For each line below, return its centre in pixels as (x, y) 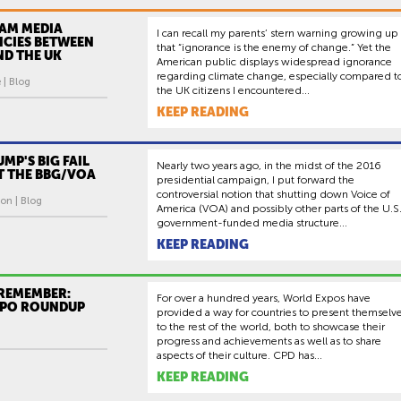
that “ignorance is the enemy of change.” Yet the (274, 47)
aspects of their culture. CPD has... (239, 355)
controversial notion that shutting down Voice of (273, 194)
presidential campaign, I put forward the (256, 179)
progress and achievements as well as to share (269, 341)
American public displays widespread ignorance (274, 61)
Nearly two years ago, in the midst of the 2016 (269, 165)
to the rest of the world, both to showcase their (271, 326)
